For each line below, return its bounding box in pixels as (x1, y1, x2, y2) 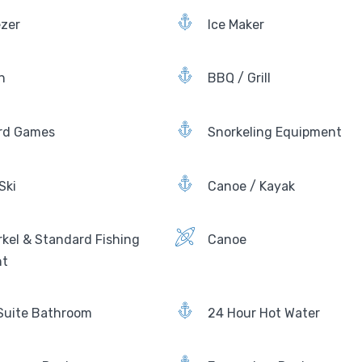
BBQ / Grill (207, 70, 271, 86)
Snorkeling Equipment (207, 124, 342, 140)
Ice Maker (207, 16, 264, 32)
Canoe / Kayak (207, 178, 295, 194)
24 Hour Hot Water (207, 305, 320, 321)
